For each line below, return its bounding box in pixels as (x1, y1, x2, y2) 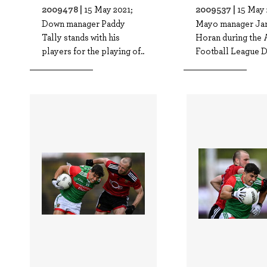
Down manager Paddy (42, 17, 125, 29)
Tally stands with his (42, 31, 120, 43)
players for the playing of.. (42, 45, 144, 57)
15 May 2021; (84, 3, 133, 15)
